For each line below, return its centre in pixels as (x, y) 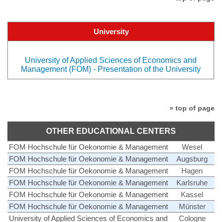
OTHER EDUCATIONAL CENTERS (111, 131)
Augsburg (192, 159)
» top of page (192, 108)
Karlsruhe (192, 182)
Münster (192, 206)
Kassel (192, 194)
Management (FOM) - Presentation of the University (111, 69)
